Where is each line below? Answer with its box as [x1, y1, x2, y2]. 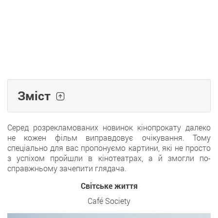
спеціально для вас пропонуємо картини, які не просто [7, 143, 211, 153]
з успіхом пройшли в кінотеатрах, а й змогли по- [7, 153, 211, 163]
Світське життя [80, 181, 138, 191]
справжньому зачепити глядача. [7, 163, 127, 173]
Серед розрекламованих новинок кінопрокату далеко [7, 122, 211, 132]
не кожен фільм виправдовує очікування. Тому [7, 132, 211, 143]
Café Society [88, 196, 130, 206]
